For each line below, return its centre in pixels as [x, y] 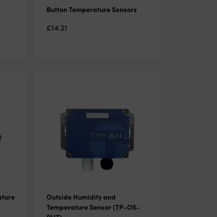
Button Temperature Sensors [92, 9]
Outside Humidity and [81, 196]
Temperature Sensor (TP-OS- [93, 207]
